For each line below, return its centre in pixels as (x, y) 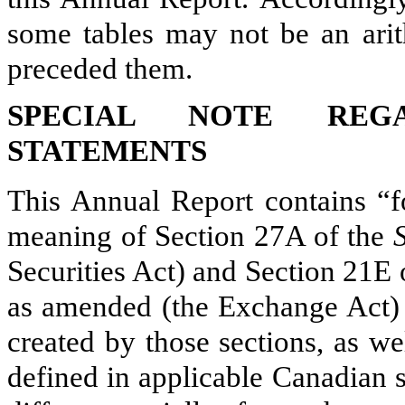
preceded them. (100, 69)
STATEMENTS (107, 151)
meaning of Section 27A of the (200, 236)
